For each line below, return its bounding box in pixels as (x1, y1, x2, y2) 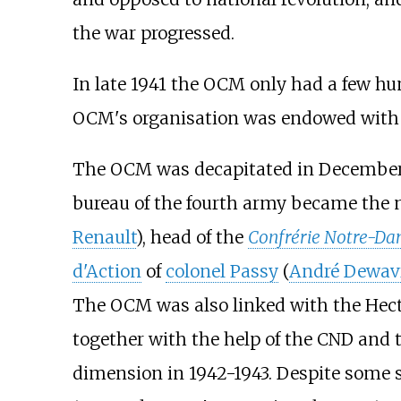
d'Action (72, 260, 141, 282)
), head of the (135, 226, 248, 248)
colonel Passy (165, 260, 278, 282)
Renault (72, 226, 136, 248)
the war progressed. (72, 21, 235, 44)
